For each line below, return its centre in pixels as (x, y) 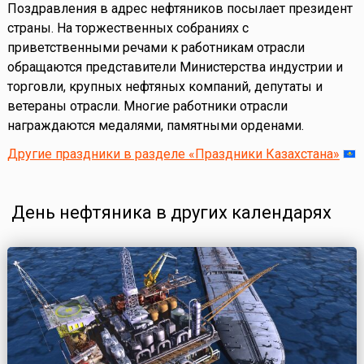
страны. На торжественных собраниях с (128, 28)
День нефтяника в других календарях (171, 213)
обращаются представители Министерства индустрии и (175, 67)
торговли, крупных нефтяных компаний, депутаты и (165, 87)
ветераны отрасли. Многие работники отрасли (147, 106)
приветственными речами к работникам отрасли (156, 48)
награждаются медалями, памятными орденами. (155, 126)
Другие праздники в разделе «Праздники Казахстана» (173, 154)
